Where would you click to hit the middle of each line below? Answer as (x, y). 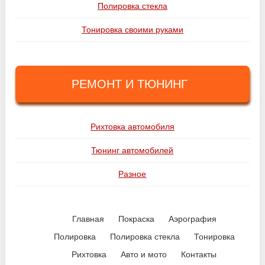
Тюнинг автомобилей (132, 150)
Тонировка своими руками (132, 30)
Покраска (136, 219)
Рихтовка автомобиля (132, 127)
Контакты (199, 254)
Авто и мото (144, 254)
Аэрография (192, 219)
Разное (132, 174)
